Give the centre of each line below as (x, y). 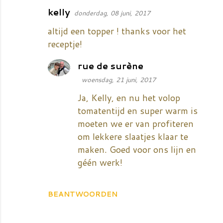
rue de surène (111, 65)
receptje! (65, 44)
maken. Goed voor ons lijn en (137, 149)
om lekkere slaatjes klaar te (133, 136)
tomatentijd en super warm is (138, 110)
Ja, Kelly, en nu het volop (129, 97)
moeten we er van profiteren (136, 123)
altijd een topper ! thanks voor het (117, 31)
